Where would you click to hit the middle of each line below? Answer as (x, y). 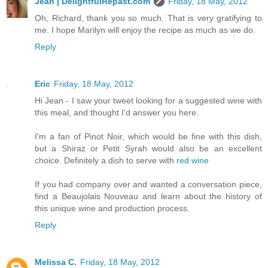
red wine (193, 160)
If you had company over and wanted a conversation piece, (148, 184)
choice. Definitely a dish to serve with (106, 160)
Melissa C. (56, 262)
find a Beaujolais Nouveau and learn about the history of (148, 196)
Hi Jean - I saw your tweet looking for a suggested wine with (148, 100)
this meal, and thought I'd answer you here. (117, 112)
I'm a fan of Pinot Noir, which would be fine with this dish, (148, 136)
